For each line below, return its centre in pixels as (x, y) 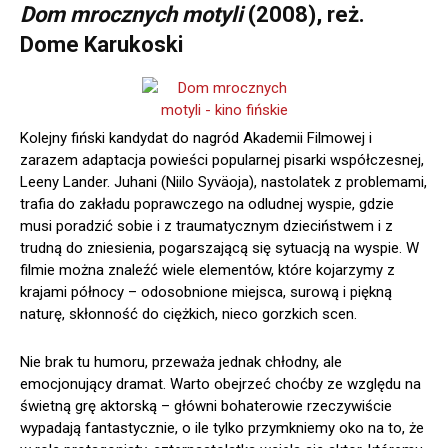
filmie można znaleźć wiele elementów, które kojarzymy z (207, 270)
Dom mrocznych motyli (131, 15)
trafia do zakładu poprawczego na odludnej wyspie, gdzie (207, 204)
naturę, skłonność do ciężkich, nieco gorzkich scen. (188, 314)
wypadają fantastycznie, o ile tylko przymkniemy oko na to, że (222, 428)
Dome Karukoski (101, 45)
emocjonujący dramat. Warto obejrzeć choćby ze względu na (220, 384)
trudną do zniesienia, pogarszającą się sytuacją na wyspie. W (219, 248)
